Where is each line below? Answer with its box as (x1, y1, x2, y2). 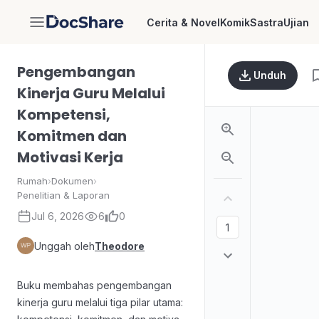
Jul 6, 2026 (31, 210, 84, 222)
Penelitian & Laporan (17, 189, 110, 201)
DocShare (45, 21, 100, 36)
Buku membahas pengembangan (17, 279, 172, 291)
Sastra (249, 16, 283, 28)
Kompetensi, (17, 105, 110, 125)
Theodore (95, 239, 145, 252)
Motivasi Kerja (17, 147, 123, 167)
